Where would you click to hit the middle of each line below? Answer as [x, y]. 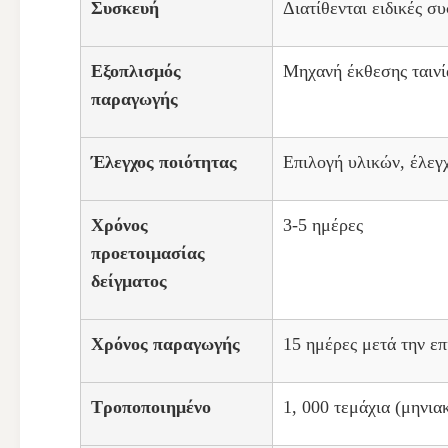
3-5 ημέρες [323, 225]
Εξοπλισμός [136, 71]
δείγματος [129, 281]
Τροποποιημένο [151, 407]
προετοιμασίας [148, 253]
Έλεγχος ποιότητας [164, 162]
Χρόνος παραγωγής [165, 344]
